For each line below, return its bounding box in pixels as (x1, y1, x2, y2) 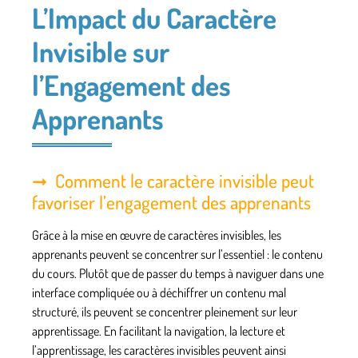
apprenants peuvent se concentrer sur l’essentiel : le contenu (32, 245, 323, 262)
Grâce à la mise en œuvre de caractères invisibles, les (32, 226, 281, 243)
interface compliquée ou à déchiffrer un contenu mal (32, 284, 286, 300)
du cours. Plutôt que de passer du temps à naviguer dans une (32, 265, 324, 281)
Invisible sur (32, 33, 169, 69)
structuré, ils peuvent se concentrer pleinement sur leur (32, 303, 297, 320)
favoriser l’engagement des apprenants (32, 189, 311, 213)
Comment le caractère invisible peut (55, 168, 314, 192)
